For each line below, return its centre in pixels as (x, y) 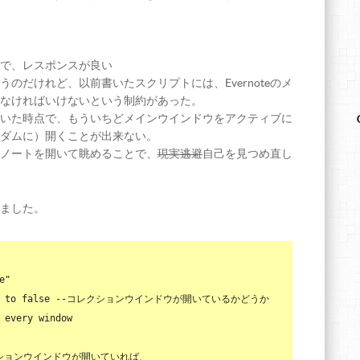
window (55, 318)
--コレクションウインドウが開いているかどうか (162, 299)
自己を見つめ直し (247, 153)
